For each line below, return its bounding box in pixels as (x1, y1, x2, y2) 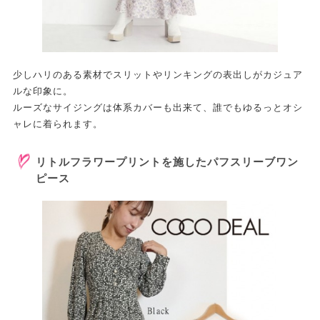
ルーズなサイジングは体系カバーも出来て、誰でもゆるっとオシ (12, 102, 303, 114)
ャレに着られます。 (12, 119, 103, 130)
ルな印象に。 (12, 86, 73, 97)
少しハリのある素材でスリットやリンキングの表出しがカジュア (12, 69, 303, 81)
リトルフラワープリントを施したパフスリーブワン (35, 156, 299, 169)
